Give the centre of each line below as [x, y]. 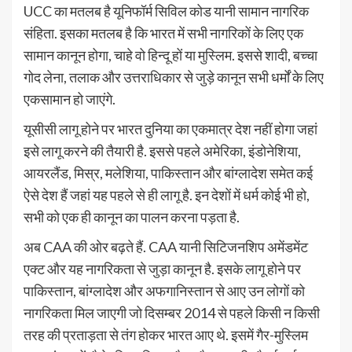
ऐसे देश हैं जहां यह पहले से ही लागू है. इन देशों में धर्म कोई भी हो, [167, 195]
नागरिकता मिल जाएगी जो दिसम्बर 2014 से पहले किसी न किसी [172, 313]
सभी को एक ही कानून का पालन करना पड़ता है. [132, 217]
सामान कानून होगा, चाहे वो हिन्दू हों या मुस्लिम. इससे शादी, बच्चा [170, 55]
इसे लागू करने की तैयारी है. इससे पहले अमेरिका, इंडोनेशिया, [162, 151]
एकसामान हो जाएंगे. [70, 99]
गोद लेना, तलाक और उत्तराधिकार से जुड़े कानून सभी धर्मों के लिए [174, 77]
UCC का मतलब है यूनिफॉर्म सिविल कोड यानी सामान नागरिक [166, 11]
